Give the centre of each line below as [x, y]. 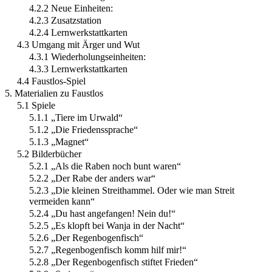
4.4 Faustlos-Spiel [51, 81]
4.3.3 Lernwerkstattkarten [78, 69]
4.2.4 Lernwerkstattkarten [78, 33]
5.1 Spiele [36, 106]
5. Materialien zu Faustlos [54, 93]
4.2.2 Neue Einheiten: [71, 8]
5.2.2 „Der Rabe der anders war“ [92, 178]
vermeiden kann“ [62, 202]
